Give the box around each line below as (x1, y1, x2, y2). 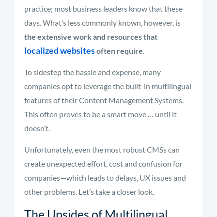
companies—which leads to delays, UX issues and (24, 173, 186, 182)
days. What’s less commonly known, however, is (24, 18, 181, 27)
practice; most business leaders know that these (24, 4, 183, 13)
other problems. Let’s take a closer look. (24, 187, 154, 196)
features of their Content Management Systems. (24, 95, 184, 105)
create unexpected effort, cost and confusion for (24, 159, 183, 168)
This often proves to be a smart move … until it (24, 109, 177, 119)
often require (95, 46, 143, 55)
